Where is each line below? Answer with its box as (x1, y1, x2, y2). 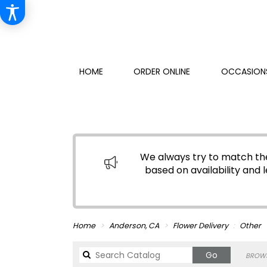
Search (217, 249, 247, 260)
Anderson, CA (109, 221, 161, 231)
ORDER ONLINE (133, 66, 191, 78)
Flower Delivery (173, 221, 228, 231)
